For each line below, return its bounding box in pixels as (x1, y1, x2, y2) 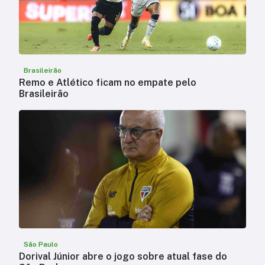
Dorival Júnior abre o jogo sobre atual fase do (19, 251, 227, 263)
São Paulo (24, 240, 58, 249)
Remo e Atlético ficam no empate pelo (19, 77, 196, 89)
